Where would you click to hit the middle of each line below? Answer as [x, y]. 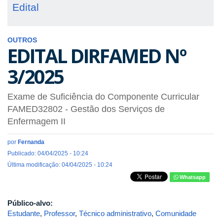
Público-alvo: [31, 203]
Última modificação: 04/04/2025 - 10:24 [60, 165]
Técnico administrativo [115, 214]
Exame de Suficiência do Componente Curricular [103, 97]
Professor [59, 214]
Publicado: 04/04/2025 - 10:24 [48, 154]
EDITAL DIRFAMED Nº [97, 56]
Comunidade [176, 214]
